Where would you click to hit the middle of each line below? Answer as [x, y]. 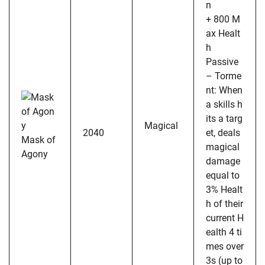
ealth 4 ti [224, 232]
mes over [225, 246]
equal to [223, 175]
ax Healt [223, 33]
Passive [222, 62]
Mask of [38, 140]
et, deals [223, 132]
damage [223, 161]
